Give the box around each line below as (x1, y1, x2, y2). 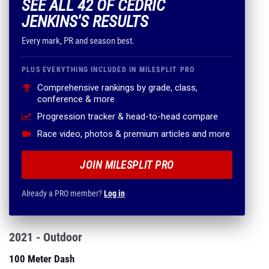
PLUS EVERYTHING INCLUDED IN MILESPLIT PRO (22, 65, 195, 74)
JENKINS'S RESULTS (22, 12, 148, 31)
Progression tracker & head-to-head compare (37, 111, 218, 122)
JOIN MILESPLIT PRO (80, 159, 174, 171)
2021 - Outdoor (9, 230, 82, 244)
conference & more (37, 94, 115, 104)
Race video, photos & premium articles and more (37, 128, 230, 139)
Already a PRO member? (22, 189, 104, 198)
